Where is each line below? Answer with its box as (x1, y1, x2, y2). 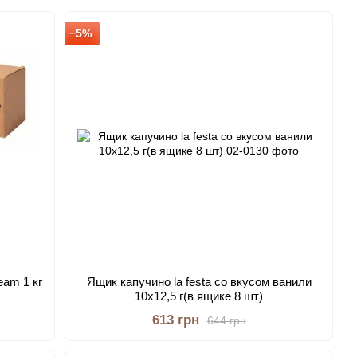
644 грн (206, 313, 246, 327)
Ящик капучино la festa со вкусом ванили (86, 275, 312, 288)
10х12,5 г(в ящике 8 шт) (135, 289, 264, 303)
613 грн (151, 312, 199, 328)
